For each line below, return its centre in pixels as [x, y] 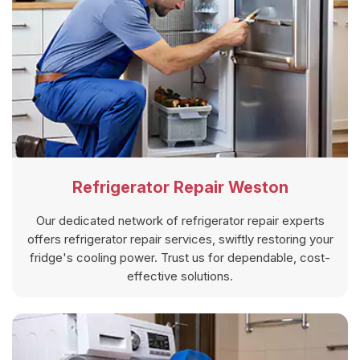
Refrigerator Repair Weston [180, 188]
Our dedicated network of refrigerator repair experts [180, 221]
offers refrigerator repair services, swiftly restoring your [180, 239]
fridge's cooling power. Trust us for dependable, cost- [180, 258]
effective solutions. [180, 276]
